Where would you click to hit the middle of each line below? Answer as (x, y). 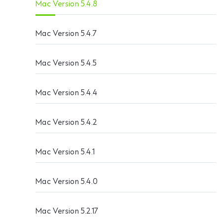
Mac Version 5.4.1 (65, 152)
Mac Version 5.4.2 (66, 123)
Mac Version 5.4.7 (66, 34)
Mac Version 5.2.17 (67, 212)
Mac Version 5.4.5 (66, 64)
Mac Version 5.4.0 (67, 182)
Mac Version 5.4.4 (67, 93)
